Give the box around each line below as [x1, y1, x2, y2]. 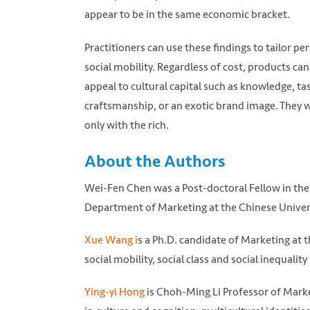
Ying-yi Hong [84, 283, 145, 301]
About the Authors [84, 150, 225, 172]
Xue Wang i [84, 231, 138, 249]
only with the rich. [84, 116, 169, 134]
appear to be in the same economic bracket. [84, 6, 290, 24]
